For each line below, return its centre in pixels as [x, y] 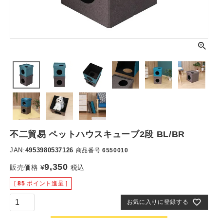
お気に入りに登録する [158, 202]
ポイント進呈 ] [47, 183]
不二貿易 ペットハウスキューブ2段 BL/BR [97, 134]
